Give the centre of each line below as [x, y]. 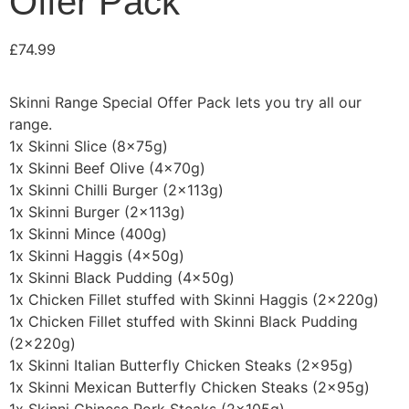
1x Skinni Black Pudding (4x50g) [122, 278]
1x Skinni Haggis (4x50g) [97, 256]
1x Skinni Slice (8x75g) [89, 147]
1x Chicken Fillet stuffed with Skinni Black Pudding [184, 322]
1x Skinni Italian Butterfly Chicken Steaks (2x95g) [181, 366]
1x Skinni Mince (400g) [88, 234]
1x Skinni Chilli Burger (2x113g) [116, 190]
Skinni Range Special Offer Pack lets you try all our [185, 103]
